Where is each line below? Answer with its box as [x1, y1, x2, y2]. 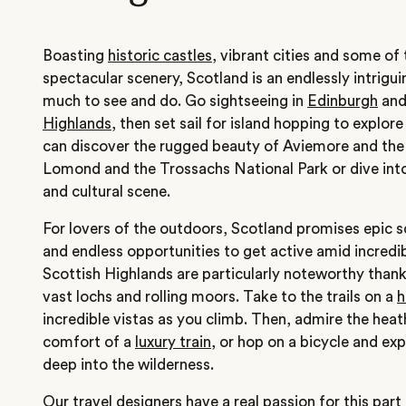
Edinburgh [307, 93, 378, 109]
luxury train [135, 333, 211, 350]
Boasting [43, 48, 108, 63]
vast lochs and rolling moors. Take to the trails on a [43, 288, 397, 304]
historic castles [108, 48, 212, 63]
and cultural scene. [43, 184, 170, 199]
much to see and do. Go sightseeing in [43, 93, 307, 109]
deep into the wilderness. [43, 356, 214, 372]
